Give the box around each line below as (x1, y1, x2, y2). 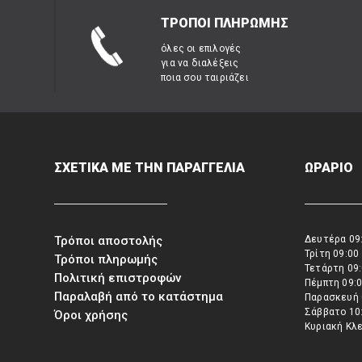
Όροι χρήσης (54, 308, 128, 322)
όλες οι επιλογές (161, 43, 242, 54)
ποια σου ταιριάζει (161, 72, 249, 83)
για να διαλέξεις (161, 57, 239, 69)
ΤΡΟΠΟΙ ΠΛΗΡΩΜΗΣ (161, 15, 289, 31)
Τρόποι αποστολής (54, 234, 163, 248)
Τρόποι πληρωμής (54, 252, 158, 267)
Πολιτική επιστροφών (54, 271, 182, 285)
